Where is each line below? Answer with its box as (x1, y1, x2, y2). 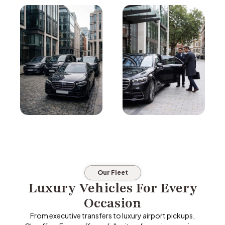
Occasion (83, 193, 142, 212)
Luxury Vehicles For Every (28, 178, 197, 197)
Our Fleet (97, 168, 128, 176)
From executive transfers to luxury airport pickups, (30, 210, 195, 220)
